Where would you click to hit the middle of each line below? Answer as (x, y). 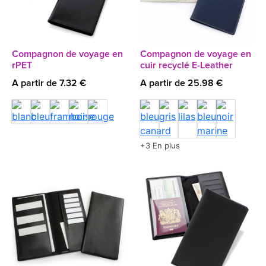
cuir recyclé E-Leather (186, 65)
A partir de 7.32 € (49, 83)
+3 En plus (160, 145)
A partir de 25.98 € (181, 83)
